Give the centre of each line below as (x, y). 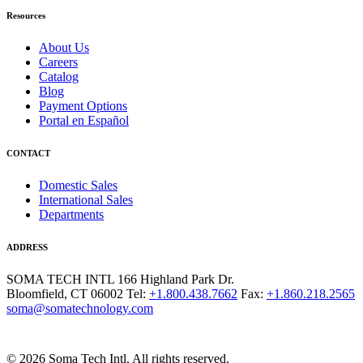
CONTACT (28, 153)
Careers (58, 62)
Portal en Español (84, 120)
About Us (64, 47)
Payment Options (83, 105)
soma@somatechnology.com (80, 308)
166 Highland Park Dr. (176, 279)
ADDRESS (27, 247)
